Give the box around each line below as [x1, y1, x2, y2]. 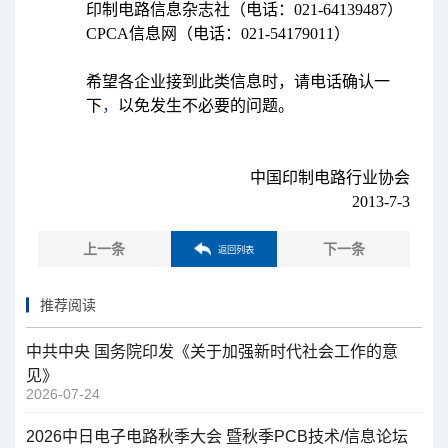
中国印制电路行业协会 [250, 168, 411, 186]
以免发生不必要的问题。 [117, 96, 294, 114]
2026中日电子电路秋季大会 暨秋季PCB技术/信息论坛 [26, 428, 409, 446]
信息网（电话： [128, 24, 241, 42]
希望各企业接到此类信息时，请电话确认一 [85, 72, 390, 90]
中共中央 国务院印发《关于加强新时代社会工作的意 [26, 343, 399, 361]
